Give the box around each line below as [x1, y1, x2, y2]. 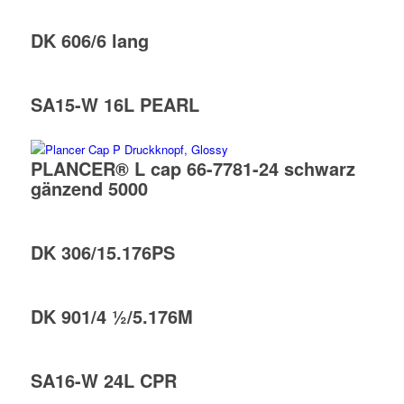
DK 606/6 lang [30, 27, 149, 54]
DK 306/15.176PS [30, 239, 175, 266]
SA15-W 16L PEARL [30, 91, 199, 118]
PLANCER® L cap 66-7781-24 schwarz [30, 155, 355, 182]
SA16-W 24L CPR [30, 367, 177, 394]
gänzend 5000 [30, 175, 148, 202]
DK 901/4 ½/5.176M [30, 303, 193, 330]
